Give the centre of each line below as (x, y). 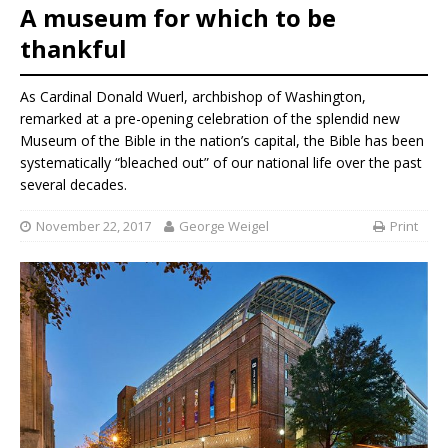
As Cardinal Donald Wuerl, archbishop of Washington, (193, 97)
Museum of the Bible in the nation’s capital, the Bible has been (222, 141)
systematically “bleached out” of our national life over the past (221, 163)
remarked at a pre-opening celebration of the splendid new (210, 119)
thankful (73, 48)
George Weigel (224, 225)
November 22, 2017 (93, 225)
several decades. (73, 185)
